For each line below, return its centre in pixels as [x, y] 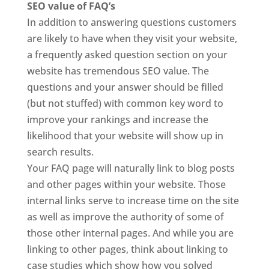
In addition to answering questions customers [131, 22]
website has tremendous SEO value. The [118, 71]
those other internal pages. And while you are [130, 233]
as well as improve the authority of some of [125, 217]
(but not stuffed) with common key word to [125, 103]
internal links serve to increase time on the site [133, 201]
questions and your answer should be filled [125, 87]
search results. [60, 152]
